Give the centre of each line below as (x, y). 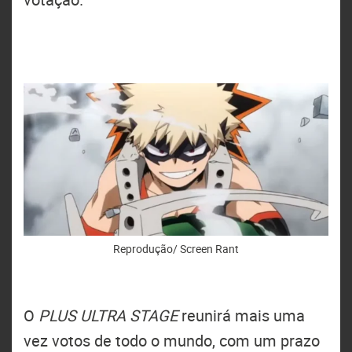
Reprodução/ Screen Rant (176, 248)
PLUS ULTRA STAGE (108, 315)
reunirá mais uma (241, 315)
